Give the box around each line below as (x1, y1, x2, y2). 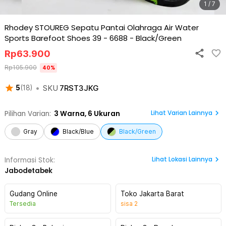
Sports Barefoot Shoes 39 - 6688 (5, 33, 128, 43)
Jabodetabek (5, 166, 52, 176)
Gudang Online (10, 190, 58, 198)
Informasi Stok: (5, 155, 55, 165)
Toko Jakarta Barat (120, 190, 184, 198)
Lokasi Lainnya (168, 155, 212, 163)
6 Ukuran (88, 109, 120, 119)
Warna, (59, 109, 86, 119)
